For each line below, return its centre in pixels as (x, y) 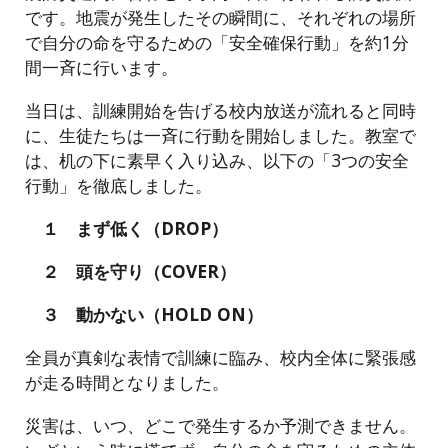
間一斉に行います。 (102, 67)
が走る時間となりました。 (127, 382)
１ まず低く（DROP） (127, 228)
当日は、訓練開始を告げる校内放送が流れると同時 (221, 110)
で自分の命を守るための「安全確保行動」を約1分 (217, 42)
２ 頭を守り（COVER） (131, 271)
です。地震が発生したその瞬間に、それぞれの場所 (221, 17)
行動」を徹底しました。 (119, 185)
